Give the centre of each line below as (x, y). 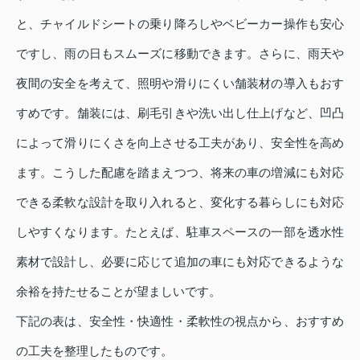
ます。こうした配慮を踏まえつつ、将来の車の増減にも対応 (180, 173)
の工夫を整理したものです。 (94, 351)
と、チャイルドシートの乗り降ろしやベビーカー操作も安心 (180, 24)
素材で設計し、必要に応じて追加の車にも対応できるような (180, 262)
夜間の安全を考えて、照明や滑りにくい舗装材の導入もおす (180, 84)
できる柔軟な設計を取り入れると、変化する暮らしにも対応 (180, 202)
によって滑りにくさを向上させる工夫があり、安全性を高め (180, 143)
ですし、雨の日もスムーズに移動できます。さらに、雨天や (180, 54)
